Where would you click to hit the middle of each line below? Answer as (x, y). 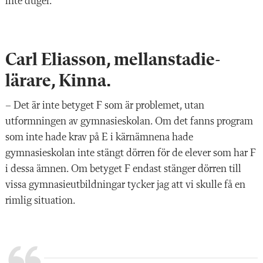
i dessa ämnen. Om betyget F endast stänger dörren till (123, 169)
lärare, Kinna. (58, 81)
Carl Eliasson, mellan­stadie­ (113, 60)
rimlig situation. (41, 200)
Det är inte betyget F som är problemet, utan (109, 105)
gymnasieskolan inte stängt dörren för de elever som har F (131, 153)
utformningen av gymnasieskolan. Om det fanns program (129, 121)
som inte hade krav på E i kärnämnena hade (99, 137)
